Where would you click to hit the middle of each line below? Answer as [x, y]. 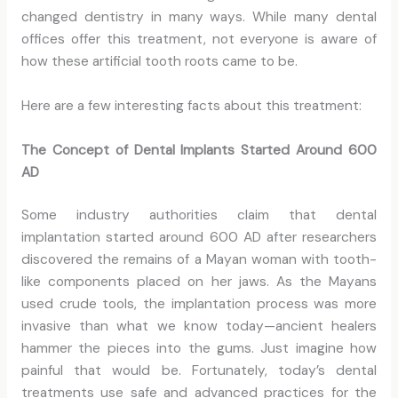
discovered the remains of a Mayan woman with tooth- [199, 259]
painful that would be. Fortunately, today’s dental [199, 370]
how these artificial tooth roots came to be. [159, 62]
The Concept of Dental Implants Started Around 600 [199, 150]
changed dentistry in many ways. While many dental [199, 17]
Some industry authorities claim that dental [199, 215]
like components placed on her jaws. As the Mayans [199, 281]
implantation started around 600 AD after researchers [199, 237]
